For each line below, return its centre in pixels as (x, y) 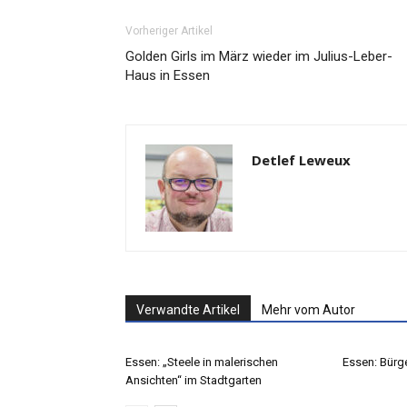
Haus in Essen (168, 76)
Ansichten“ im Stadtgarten (194, 381)
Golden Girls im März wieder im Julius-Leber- (259, 57)
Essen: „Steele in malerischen (202, 362)
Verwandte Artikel (188, 310)
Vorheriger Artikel (169, 31)
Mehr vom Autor (308, 310)
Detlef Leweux (301, 160)
